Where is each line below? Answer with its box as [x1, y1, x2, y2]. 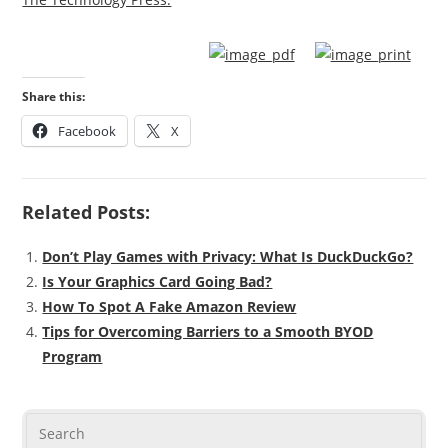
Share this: [22, 88, 86, 106]
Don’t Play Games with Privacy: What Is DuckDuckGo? [42, 247, 414, 267]
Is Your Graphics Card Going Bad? [42, 272, 273, 292]
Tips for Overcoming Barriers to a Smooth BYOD [42, 322, 374, 342]
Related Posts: [22, 200, 151, 225]
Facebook [58, 122, 117, 141]
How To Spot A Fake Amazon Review [42, 297, 297, 317]
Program [42, 347, 103, 367]
